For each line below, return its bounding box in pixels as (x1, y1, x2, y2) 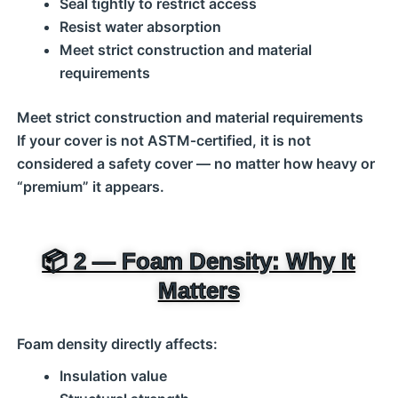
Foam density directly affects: (16, 335, 218, 353)
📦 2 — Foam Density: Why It (42, 248, 356, 275)
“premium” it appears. (16, 178, 164, 195)
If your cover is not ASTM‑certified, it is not (16, 131, 311, 149)
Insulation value (59, 367, 167, 385)
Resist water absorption (59, 18, 221, 36)
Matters (157, 277, 240, 304)
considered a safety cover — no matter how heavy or (16, 155, 375, 172)
